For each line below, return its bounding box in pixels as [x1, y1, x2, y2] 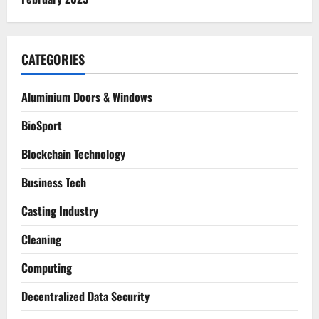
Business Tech [21, 173, 86, 191]
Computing [21, 258, 72, 276]
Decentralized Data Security [21, 287, 150, 305]
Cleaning [21, 230, 61, 248]
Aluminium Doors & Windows [21, 88, 152, 105]
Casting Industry [21, 202, 98, 219]
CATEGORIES [21, 49, 85, 68]
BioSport [21, 116, 62, 134]
